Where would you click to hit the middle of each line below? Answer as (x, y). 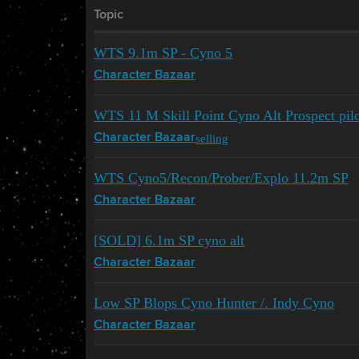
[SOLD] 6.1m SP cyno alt (169, 240)
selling (212, 138)
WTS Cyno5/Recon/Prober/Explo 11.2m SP (221, 178)
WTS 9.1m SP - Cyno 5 (163, 53)
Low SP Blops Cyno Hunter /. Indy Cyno (214, 303)
